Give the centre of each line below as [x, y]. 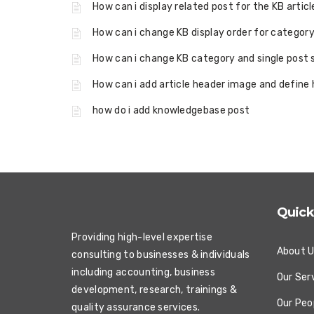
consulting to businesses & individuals [161, 255]
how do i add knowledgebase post [171, 110]
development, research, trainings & [155, 290]
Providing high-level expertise [142, 237]
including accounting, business [144, 272]
